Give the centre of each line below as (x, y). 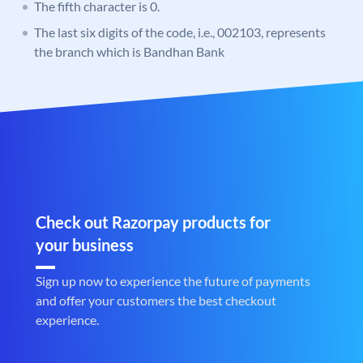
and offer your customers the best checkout (156, 301)
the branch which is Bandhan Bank (129, 52)
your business (85, 245)
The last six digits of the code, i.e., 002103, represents (180, 32)
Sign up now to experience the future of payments (173, 281)
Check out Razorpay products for (153, 222)
